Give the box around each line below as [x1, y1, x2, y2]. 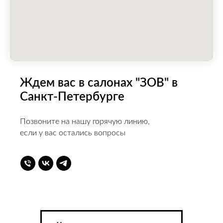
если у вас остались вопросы [20, 129, 125, 137]
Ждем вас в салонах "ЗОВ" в [20, 77, 178, 89]
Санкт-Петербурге [20, 91, 124, 103]
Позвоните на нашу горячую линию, [20, 117, 150, 125]
